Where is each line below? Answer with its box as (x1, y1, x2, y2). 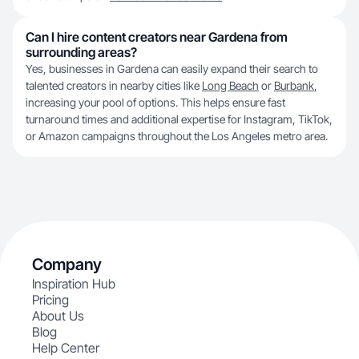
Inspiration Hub (32, 276, 115, 292)
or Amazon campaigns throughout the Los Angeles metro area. (26, 129, 328, 143)
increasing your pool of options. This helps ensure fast (26, 95, 285, 109)
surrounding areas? (26, 44, 137, 60)
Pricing (32, 292, 69, 308)
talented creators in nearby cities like (26, 79, 202, 92)
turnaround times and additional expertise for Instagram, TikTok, (26, 112, 333, 126)
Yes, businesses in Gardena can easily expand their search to (26, 62, 318, 75)
